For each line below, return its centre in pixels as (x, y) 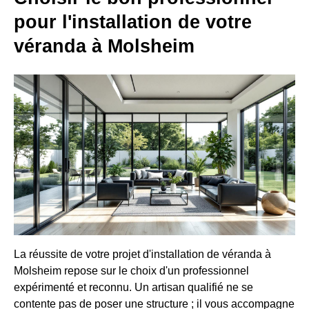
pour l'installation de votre (133, 22)
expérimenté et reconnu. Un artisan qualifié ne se (133, 287)
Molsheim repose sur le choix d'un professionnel (131, 270)
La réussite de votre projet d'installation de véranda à (142, 254)
